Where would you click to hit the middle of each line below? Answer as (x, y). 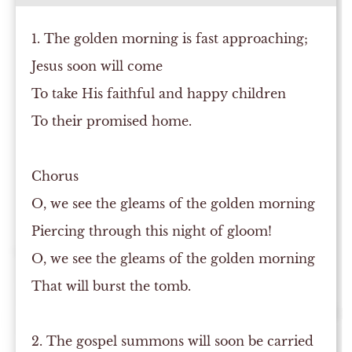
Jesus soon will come (97, 66)
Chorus (55, 176)
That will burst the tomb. (111, 286)
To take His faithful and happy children (159, 93)
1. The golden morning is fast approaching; (170, 38)
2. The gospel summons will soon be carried (172, 341)
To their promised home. (112, 121)
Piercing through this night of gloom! (152, 231)
